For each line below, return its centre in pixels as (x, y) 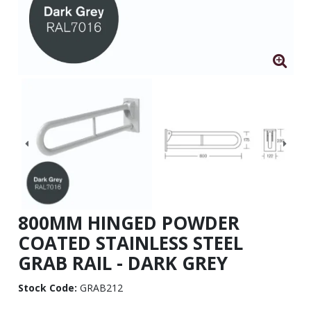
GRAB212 (100, 287)
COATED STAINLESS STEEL (130, 243)
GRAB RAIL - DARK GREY (123, 263)
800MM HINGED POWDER (128, 222)
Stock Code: (47, 287)
